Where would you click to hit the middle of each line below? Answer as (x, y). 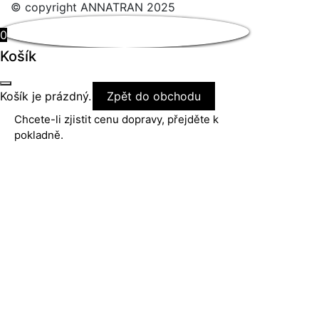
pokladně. (39, 135)
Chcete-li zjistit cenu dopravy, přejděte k (116, 119)
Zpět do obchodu (154, 96)
